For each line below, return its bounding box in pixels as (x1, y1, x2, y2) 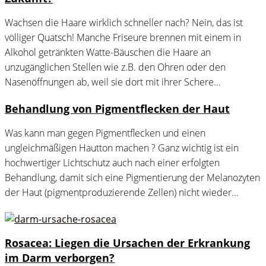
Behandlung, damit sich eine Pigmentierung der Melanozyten (5, 171, 260, 185)
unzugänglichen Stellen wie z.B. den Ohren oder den (5, 61, 226, 74)
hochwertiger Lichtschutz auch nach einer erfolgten (5, 156, 220, 170)
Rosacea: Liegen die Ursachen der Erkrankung (5, 236, 250, 251)
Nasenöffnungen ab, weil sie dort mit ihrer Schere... (5, 75, 221, 89)
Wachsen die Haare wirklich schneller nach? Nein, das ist (5, 16, 243, 30)
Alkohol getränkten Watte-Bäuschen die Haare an (5, 46, 211, 59)
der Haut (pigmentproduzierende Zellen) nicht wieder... (5, 186, 239, 199)
